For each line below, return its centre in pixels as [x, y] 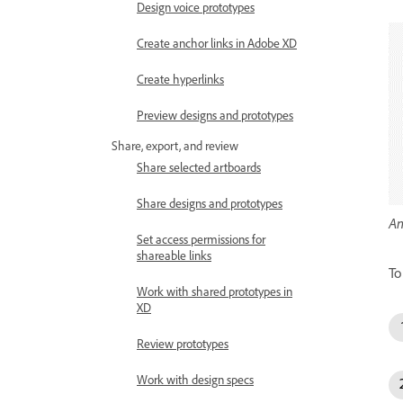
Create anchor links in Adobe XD [217, 44]
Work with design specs [195, 380]
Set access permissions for [201, 240]
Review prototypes [183, 344]
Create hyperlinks [180, 80]
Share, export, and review [175, 146]
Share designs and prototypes [210, 204]
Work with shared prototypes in [215, 292]
